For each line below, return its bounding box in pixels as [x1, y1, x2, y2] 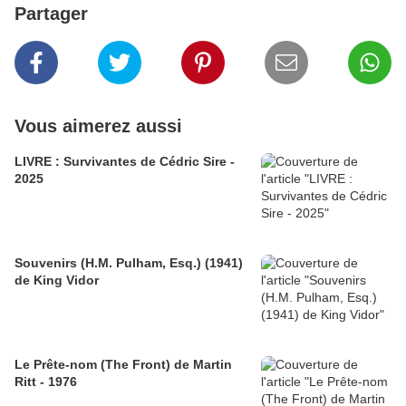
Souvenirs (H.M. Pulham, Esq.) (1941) [14, 256, 243, 271]
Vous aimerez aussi [14, 116, 182, 137]
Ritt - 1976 [14, 374, 77, 390]
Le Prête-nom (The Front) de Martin [14, 357, 232, 372]
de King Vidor [14, 273, 99, 288]
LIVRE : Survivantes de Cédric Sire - [14, 154, 235, 169]
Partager [14, 4, 88, 24]
